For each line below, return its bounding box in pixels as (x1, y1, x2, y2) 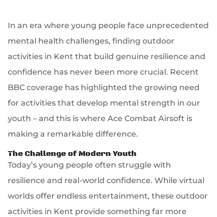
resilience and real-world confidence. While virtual (8, 176, 205, 186)
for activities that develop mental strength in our (8, 98, 201, 108)
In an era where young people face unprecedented (8, 21, 209, 31)
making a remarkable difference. (8, 129, 139, 139)
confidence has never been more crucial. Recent (8, 67, 199, 77)
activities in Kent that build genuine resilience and (8, 52, 206, 62)
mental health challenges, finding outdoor (8, 36, 175, 46)
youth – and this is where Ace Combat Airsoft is (8, 114, 193, 124)
